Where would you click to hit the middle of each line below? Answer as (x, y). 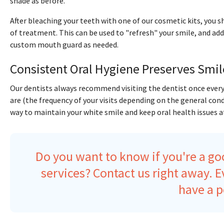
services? (67, 173)
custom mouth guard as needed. (64, 45)
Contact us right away (151, 173)
